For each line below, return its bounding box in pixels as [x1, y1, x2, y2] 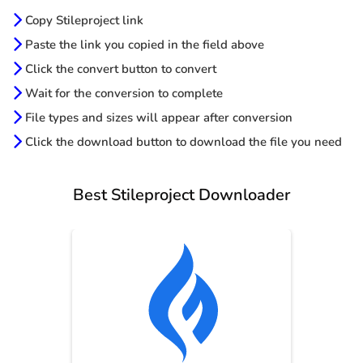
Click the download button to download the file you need [22, 134, 342, 151]
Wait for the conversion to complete [22, 85, 223, 102]
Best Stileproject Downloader [73, 184, 290, 207]
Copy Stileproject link [22, 12, 143, 29]
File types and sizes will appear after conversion [22, 109, 293, 126]
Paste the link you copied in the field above [22, 36, 264, 53]
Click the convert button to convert [22, 61, 216, 78]
